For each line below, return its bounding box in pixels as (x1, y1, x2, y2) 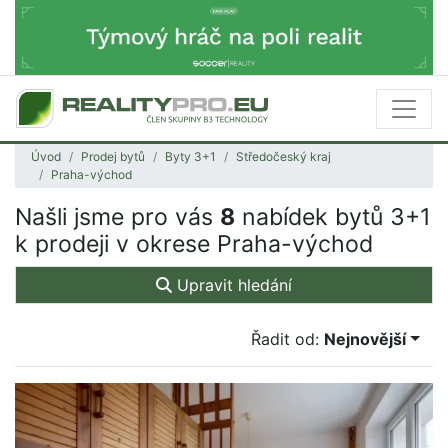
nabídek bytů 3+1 (235, 203, 431, 232)
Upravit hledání (172, 275, 292, 296)
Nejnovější (324, 329, 407, 350)
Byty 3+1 (165, 149, 216, 165)
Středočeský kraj (236, 149, 331, 165)
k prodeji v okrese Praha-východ (15, 230, 373, 259)
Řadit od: (251, 329, 325, 350)
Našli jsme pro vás (15, 203, 220, 232)
